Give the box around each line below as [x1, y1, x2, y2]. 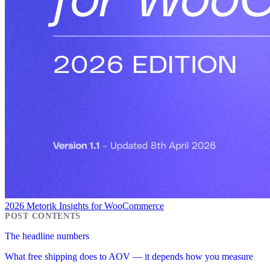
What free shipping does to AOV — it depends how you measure [5, 251, 253, 262]
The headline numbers [5, 230, 89, 241]
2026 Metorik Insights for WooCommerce [5, 200, 164, 211]
